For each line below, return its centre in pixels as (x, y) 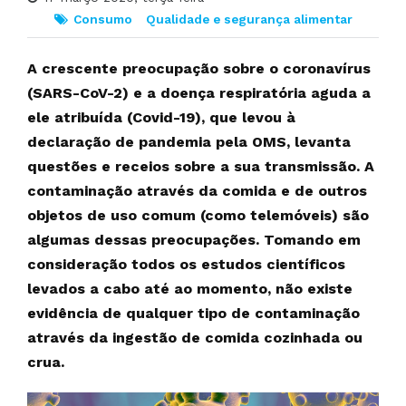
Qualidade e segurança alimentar (249, 19)
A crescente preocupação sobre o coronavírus (199, 68)
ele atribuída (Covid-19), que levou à (161, 117)
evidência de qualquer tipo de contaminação (193, 313)
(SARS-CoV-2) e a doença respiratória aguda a (199, 93)
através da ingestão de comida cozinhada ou (195, 338)
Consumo (103, 19)
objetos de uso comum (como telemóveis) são (198, 215)
